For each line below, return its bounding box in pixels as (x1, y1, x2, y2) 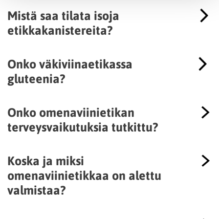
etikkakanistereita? (7, 22, 112, 38)
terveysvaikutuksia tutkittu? (7, 118, 158, 135)
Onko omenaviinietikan (7, 104, 134, 120)
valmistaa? (7, 181, 66, 198)
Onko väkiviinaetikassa (7, 55, 132, 72)
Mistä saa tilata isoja (7, 7, 119, 23)
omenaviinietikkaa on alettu (7, 167, 161, 183)
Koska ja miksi (7, 152, 84, 169)
